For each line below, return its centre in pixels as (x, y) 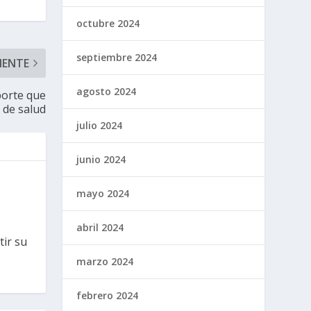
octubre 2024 (108, 23)
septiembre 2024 (117, 57)
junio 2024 (101, 159)
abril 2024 (100, 227)
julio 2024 (100, 125)
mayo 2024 (103, 193)
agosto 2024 (107, 91)
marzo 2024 (105, 261)
